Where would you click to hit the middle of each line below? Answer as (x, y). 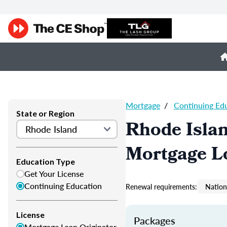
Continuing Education (63, 186)
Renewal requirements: (161, 186)
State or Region (45, 113)
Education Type (46, 161)
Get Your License (54, 174)
